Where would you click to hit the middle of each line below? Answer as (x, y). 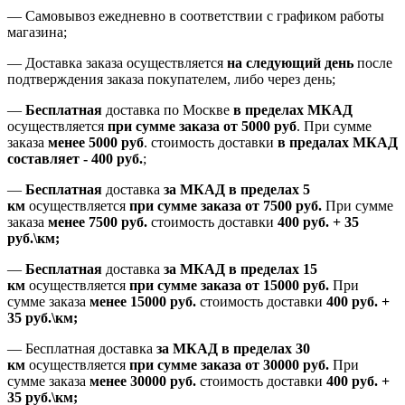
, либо (247, 80)
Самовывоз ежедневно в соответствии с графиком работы (205, 16)
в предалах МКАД (338, 143)
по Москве (197, 110)
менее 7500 (83, 222)
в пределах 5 (269, 190)
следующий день (300, 63)
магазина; (37, 33)
